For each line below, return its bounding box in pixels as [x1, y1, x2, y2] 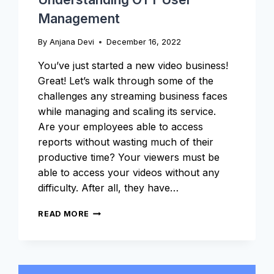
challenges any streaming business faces [38, 90, 228, 103]
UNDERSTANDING [89, 206, 165, 216]
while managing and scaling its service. [38, 105, 220, 118]
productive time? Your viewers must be [38, 151, 220, 164]
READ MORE [38, 209, 90, 219]
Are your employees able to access [38, 120, 204, 133]
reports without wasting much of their [38, 136, 214, 149]
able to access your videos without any [38, 166, 220, 179]
